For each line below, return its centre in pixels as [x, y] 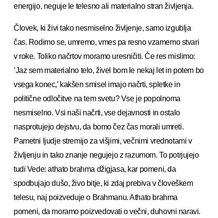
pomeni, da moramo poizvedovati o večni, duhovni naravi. [107, 211]
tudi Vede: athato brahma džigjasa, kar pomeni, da [95, 169]
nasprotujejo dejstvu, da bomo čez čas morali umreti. [99, 127]
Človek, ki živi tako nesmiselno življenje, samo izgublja [102, 28]
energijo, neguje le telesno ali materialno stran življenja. [104, 6]
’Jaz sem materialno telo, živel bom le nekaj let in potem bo [109, 70]
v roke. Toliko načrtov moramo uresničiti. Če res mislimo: [105, 56]
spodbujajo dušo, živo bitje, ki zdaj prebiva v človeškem [103, 183]
